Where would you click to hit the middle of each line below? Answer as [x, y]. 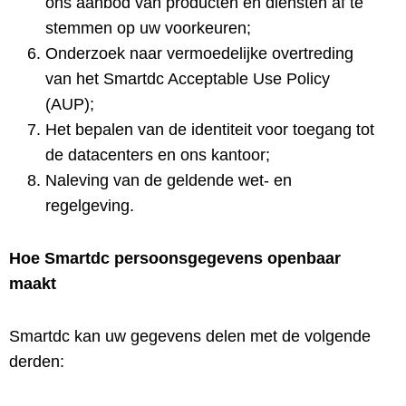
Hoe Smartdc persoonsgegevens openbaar [175, 258]
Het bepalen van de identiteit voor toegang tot [210, 130]
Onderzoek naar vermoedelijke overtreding [199, 53]
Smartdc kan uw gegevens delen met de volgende [190, 336]
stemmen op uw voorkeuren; [148, 28]
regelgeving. [90, 206]
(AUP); [70, 104]
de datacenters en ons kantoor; [158, 155]
